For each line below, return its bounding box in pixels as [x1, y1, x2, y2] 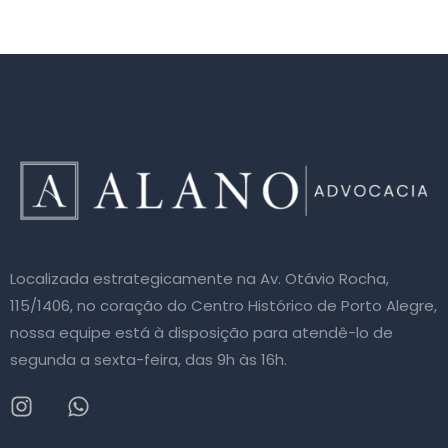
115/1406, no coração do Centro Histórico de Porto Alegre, [10, 294, 437, 316]
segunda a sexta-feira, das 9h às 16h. [10, 348, 287, 370]
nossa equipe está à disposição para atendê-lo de [10, 321, 393, 343]
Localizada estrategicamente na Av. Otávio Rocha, [10, 267, 389, 289]
